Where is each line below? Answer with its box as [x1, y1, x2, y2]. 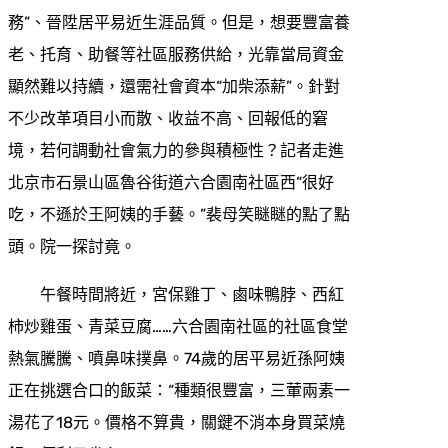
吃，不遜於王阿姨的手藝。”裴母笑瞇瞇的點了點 [8, 204, 350, 224]
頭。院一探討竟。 [8, 236, 136, 256]
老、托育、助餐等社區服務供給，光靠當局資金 [8, 44, 344, 64]
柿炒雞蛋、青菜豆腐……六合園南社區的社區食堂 [8, 316, 348, 336]
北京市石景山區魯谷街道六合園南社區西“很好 [8, 172, 334, 192]
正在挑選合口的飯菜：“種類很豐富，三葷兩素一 [8, 380, 350, 400]
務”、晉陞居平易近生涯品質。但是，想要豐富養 [8, 12, 350, 32]
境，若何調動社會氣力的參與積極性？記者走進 [8, 140, 344, 160]
